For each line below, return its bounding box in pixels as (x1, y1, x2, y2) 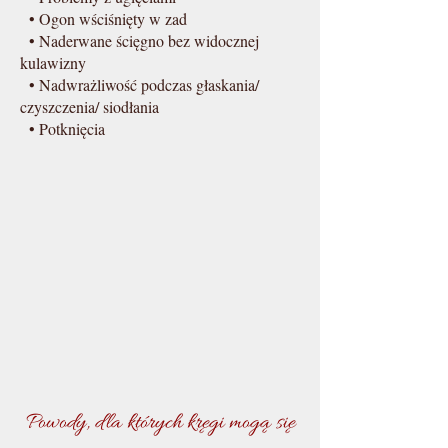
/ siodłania (95, 96, 159, 117)
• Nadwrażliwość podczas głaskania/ (20, 74, 259, 95)
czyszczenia (20, 96, 95, 117)
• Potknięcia (20, 118, 105, 139)
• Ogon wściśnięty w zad (20, 8, 187, 29)
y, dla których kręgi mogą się (76, 409, 295, 437)
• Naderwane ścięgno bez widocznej (20, 30, 259, 51)
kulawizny (20, 52, 86, 73)
